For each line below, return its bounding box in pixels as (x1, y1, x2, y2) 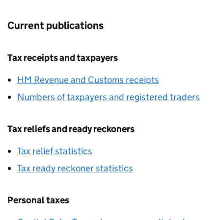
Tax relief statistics (17, 145, 92, 157)
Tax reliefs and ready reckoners (7, 123, 135, 135)
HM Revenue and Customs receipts (17, 74, 159, 85)
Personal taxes (7, 194, 69, 206)
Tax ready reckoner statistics (17, 163, 133, 174)
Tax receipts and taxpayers (7, 52, 118, 63)
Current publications (7, 19, 104, 32)
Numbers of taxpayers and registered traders (17, 91, 200, 103)
